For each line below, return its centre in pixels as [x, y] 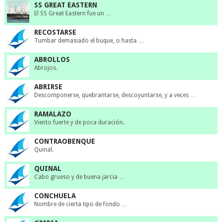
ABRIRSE [48, 87]
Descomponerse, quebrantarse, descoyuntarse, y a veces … [115, 95]
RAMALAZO [53, 114]
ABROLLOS [52, 60]
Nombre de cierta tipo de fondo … [81, 204]
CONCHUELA [55, 196]
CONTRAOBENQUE [64, 141]
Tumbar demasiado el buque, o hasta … [89, 41]
